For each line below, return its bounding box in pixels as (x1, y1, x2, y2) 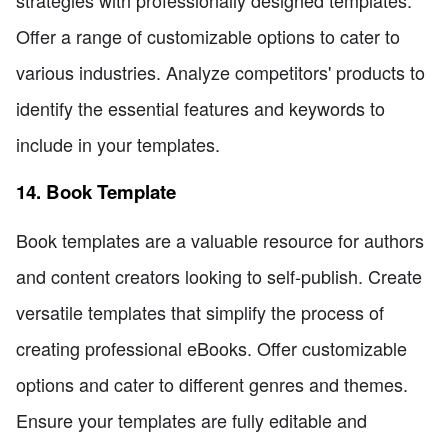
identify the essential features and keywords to (16, 95, 385, 122)
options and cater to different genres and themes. (16, 370, 408, 397)
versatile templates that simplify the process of (16, 298, 384, 325)
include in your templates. (16, 131, 220, 158)
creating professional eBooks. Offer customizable (16, 334, 407, 361)
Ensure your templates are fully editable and (16, 406, 367, 433)
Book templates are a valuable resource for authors (16, 226, 424, 253)
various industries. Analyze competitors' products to (16, 59, 425, 86)
